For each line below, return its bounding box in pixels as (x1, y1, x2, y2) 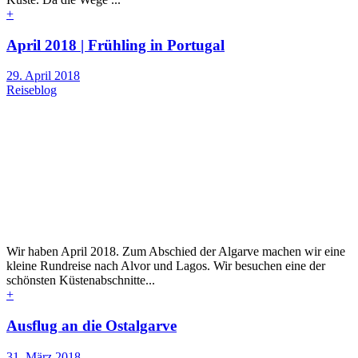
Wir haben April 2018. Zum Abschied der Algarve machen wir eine (6, 245, 345, 259)
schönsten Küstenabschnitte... (6, 273, 155, 288)
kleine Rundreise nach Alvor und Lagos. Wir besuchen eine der (6, 259, 325, 273)
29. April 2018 (6, 69, 80, 83)
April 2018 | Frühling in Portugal (6, 36, 225, 54)
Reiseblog (6, 83, 57, 97)
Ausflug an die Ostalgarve (6, 317, 177, 334)
